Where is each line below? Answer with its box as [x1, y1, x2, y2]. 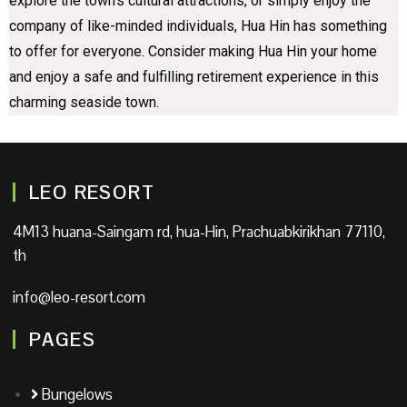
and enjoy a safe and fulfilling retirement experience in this [9, 67, 379, 85]
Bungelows [42, 383, 113, 404]
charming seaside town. [9, 93, 159, 111]
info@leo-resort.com [13, 286, 145, 307]
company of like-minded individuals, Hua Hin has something [9, 16, 387, 35]
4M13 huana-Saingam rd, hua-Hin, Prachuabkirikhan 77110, [13, 221, 385, 242]
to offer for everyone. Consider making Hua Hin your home [9, 42, 377, 60]
